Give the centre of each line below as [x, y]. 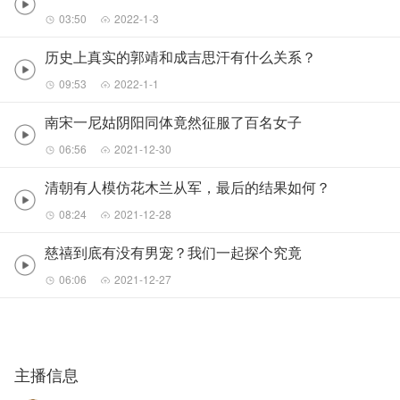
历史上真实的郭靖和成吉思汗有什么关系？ [180, 57]
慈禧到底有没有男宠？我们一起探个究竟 [173, 252]
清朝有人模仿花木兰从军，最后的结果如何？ [187, 187]
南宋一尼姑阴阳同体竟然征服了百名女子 [173, 122]
